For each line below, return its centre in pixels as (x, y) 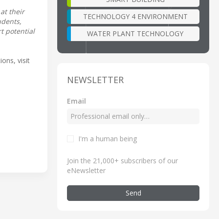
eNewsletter (86, 170)
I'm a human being (108, 138)
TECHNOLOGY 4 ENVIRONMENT (135, 16)
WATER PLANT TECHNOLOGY (135, 33)
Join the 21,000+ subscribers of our (122, 160)
